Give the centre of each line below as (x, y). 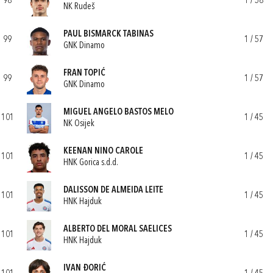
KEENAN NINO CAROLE (103, 151)
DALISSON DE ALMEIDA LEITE (113, 190)
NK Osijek (79, 124)
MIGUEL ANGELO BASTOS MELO (119, 112)
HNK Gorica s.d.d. (91, 163)
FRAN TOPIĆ (84, 73)
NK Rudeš (79, 7)
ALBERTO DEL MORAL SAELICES (118, 229)
